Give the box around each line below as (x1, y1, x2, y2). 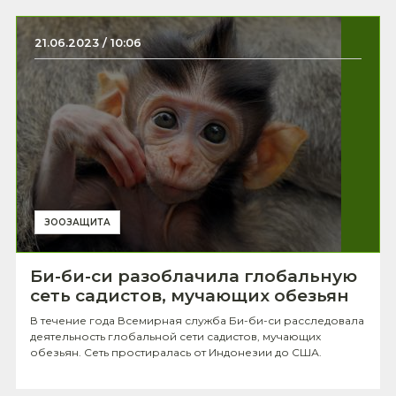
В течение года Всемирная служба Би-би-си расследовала (30, 314, 364, 327)
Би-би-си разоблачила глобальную (30, 266, 357, 286)
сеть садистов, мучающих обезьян (30, 286, 349, 306)
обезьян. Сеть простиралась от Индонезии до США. (30, 346, 322, 359)
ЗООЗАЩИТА (44, 217, 110, 228)
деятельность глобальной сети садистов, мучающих (30, 330, 321, 343)
